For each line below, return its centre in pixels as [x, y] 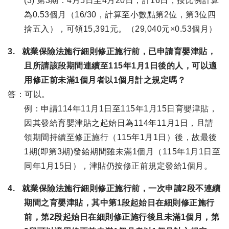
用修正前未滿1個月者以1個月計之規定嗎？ [105, 80]
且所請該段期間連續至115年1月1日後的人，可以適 [121, 66]
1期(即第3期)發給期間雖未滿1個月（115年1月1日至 [122, 152]
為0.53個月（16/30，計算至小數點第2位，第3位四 [120, 15]
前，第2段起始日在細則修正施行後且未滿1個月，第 [122, 217]
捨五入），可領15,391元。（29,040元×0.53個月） [121, 29]
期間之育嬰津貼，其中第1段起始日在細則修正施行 [119, 203]
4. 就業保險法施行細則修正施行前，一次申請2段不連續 [114, 188]
